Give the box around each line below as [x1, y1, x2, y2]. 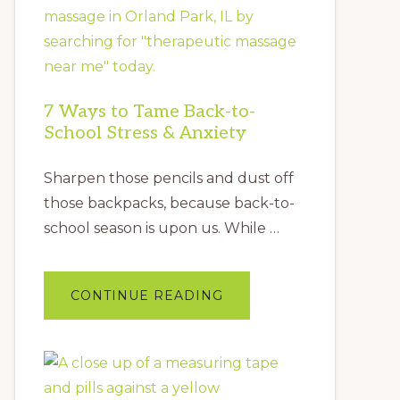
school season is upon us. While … [44, 219, 279, 237]
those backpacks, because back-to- [44, 194, 295, 212]
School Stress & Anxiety [44, 121, 246, 144]
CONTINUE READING [71, 287, 223, 304]
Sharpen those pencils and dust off [44, 169, 294, 187]
